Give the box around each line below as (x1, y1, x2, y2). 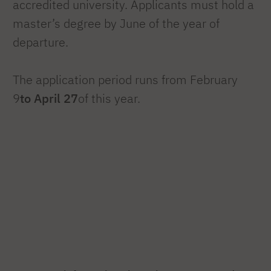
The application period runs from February (13, 71, 238, 87)
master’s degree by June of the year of (13, 15, 220, 31)
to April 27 (20, 90, 78, 106)
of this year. (78, 90, 140, 106)
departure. (13, 34, 68, 50)
